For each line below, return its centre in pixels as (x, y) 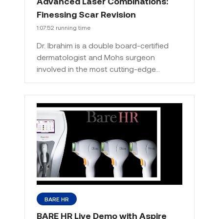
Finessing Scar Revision (86, 14)
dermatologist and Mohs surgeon (96, 57)
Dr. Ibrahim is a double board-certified (103, 45)
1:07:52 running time (64, 27)
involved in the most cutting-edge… (98, 68)
